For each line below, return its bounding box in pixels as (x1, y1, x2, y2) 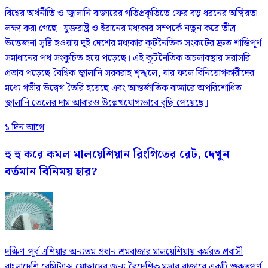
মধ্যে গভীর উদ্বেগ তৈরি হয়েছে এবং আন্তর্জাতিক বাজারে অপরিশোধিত (5, 80, 242, 96)
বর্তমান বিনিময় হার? (5, 163, 98, 181)
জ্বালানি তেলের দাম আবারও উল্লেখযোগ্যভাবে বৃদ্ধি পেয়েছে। (5, 95, 208, 111)
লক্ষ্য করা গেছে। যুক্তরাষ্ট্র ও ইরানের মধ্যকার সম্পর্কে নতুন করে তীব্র (5, 20, 236, 36)
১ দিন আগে (5, 120, 44, 135)
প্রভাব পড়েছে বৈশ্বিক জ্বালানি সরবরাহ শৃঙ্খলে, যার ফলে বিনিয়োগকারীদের (5, 65, 254, 81)
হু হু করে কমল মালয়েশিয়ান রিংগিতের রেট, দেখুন (5, 146, 230, 164)
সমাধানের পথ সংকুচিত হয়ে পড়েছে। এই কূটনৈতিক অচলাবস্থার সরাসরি (5, 50, 250, 66)
